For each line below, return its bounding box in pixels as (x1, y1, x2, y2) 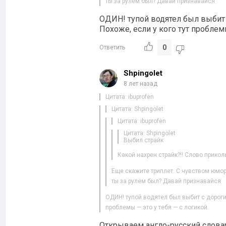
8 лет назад (124, 80, 157, 88)
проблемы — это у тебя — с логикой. (105, 204, 209, 211)
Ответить (99, 44, 125, 51)
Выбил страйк (124, 137, 163, 144)
